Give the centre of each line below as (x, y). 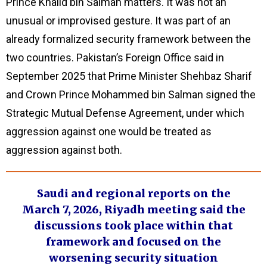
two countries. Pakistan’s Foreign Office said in (115, 57)
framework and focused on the (133, 242)
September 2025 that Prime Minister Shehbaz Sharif (129, 76)
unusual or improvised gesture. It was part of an (118, 20)
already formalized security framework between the (128, 39)
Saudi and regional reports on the (133, 194)
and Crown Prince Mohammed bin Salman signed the (131, 94)
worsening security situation (133, 258)
